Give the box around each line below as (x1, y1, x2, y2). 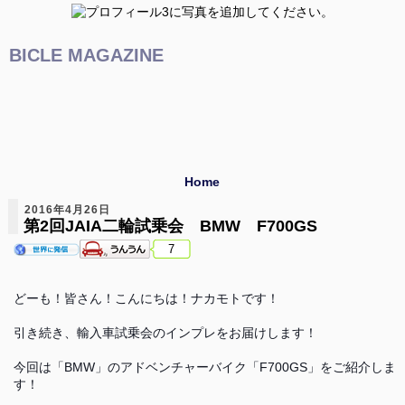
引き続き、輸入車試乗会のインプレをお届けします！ (13, 325, 317, 340)
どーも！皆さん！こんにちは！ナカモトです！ (13, 291, 279, 306)
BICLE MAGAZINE (9, 45, 164, 65)
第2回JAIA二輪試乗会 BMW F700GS (23, 217, 317, 235)
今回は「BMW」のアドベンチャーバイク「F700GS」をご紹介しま (13, 360, 396, 374)
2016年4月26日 (24, 203, 110, 216)
